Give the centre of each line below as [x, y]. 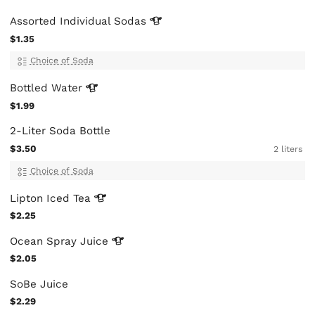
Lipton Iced [42, 198]
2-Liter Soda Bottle [60, 131]
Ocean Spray [45, 241]
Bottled [31, 88]
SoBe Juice [39, 284]
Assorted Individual [62, 21]
